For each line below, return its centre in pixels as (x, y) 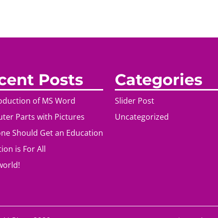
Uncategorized (142, 117)
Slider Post (135, 100)
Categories (159, 79)
